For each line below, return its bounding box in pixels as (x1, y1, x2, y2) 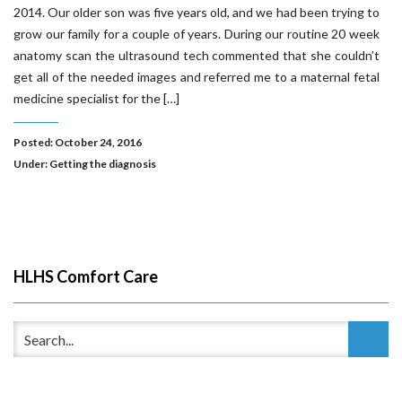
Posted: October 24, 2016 (13, 135, 142, 149)
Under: (13, 157, 49, 170)
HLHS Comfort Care (13, 267, 158, 286)
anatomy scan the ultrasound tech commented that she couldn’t (13, 48, 380, 63)
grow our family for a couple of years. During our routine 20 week (13, 26, 380, 41)
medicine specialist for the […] (13, 91, 179, 106)
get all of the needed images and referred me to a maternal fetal (13, 69, 380, 84)
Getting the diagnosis (49, 157, 156, 170)
